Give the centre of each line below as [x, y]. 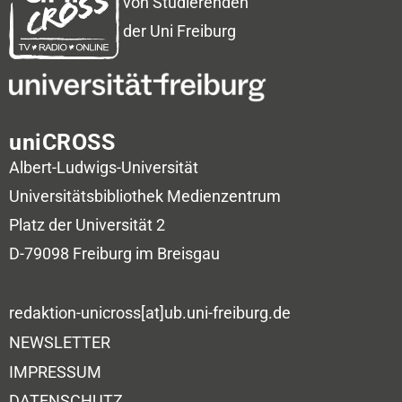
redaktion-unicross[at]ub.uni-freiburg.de [150, 313]
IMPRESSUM [55, 372]
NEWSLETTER [60, 343]
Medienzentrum [224, 196]
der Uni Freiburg [179, 31]
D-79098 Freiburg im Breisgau [114, 253]
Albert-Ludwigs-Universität [104, 167]
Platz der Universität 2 [87, 225]
